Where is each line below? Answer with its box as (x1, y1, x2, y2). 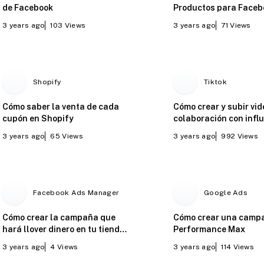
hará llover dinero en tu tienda (2, 224, 126, 234)
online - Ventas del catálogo (2, 236, 116, 246)
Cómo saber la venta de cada (2, 101, 120, 111)
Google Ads (204, 188, 248, 197)
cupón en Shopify (2, 113, 74, 123)
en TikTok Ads (173, 125, 231, 135)
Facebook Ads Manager (33, 188, 120, 197)
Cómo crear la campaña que (2, 212, 116, 222)
